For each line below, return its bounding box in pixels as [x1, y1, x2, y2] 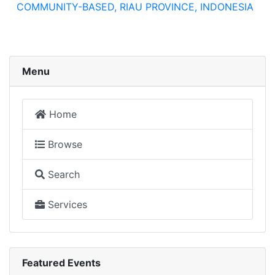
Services [45, 198, 87, 211]
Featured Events [22, 256, 101, 269]
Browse [45, 137, 82, 150]
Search [45, 168, 80, 180]
